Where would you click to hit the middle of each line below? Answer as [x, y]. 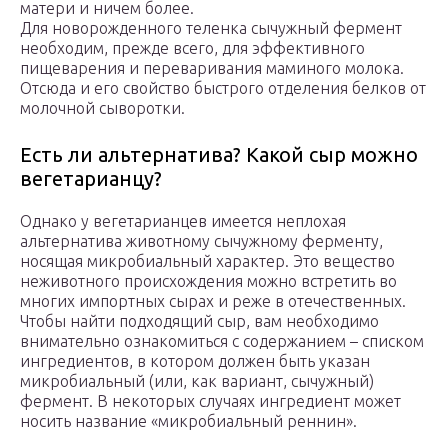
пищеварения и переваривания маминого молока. [212, 68]
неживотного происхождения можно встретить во [208, 281]
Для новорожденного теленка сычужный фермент [211, 28]
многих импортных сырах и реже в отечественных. [213, 301]
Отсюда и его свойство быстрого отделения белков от [223, 88]
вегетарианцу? [91, 179]
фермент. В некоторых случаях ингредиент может [210, 401]
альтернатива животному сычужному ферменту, [201, 241]
